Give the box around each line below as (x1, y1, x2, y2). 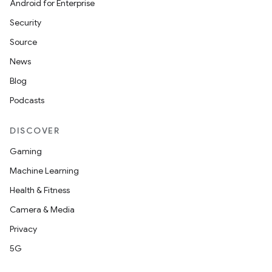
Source (10, 36, 37, 47)
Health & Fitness (10, 185, 70, 195)
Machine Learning (10, 165, 79, 176)
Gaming (10, 146, 42, 157)
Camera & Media (10, 204, 75, 215)
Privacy (10, 223, 37, 234)
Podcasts (10, 95, 44, 106)
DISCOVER (10, 125, 59, 136)
